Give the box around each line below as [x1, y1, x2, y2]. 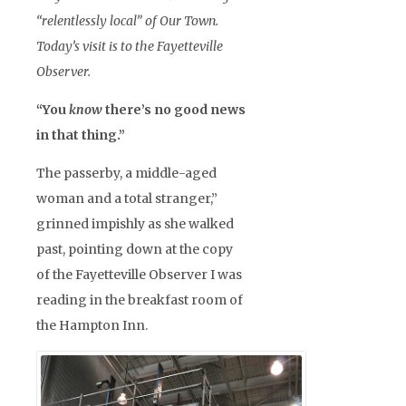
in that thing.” [36, 126, 125, 143]
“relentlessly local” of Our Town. [36, 12, 218, 29]
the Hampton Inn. [36, 316, 148, 333]
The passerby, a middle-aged [36, 164, 217, 181]
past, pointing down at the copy [36, 240, 233, 257]
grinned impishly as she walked [36, 215, 234, 232]
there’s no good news [102, 101, 246, 118]
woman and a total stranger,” [36, 189, 217, 207]
